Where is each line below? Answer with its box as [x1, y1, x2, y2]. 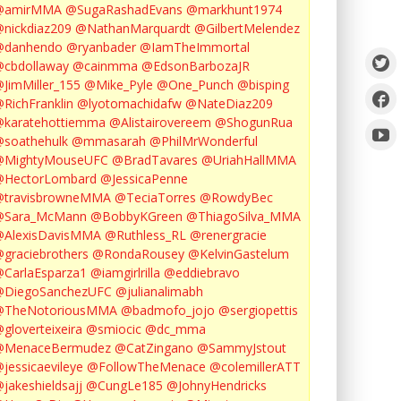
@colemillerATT [209, 358, 301, 375]
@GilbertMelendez [194, 20, 300, 37]
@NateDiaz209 [185, 95, 273, 112]
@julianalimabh [115, 283, 203, 300]
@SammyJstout [197, 339, 286, 356]
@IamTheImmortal [140, 38, 250, 55]
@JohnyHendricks [166, 377, 267, 394]
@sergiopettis [218, 302, 298, 319]
